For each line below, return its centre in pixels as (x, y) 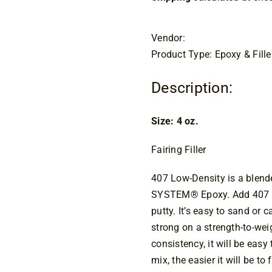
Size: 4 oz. (175, 121)
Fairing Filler (179, 150)
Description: (192, 88)
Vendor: (168, 38)
